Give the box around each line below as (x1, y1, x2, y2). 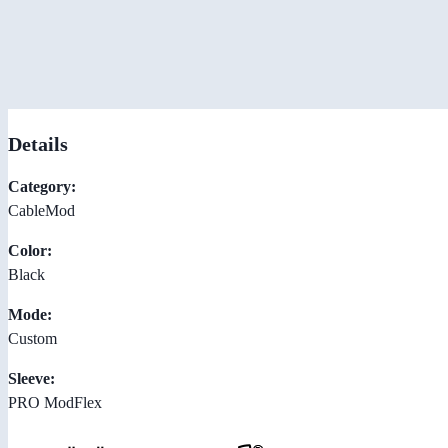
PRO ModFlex (8, 393, 102, 411)
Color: (8, 241, 52, 259)
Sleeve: (8, 369, 55, 387)
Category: (8, 177, 76, 195)
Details (8, 132, 68, 155)
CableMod (8, 201, 75, 219)
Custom (8, 329, 57, 347)
